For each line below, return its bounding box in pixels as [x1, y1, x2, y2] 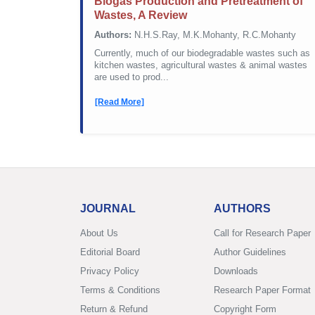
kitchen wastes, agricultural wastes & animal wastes [94, 60, 307, 70]
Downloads [214, 265, 258, 276]
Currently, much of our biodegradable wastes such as [94, 48, 310, 58]
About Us [80, 227, 118, 238]
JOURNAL [80, 202, 136, 214]
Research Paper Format [214, 284, 311, 295]
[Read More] [95, 96, 144, 107]
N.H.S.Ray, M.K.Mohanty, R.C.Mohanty [131, 30, 296, 40]
